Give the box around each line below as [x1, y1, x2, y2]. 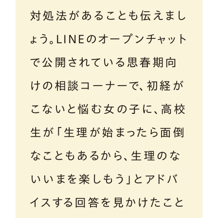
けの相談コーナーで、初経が [29, 80, 185, 92]
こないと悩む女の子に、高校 [29, 103, 186, 115]
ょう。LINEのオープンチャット [29, 33, 188, 45]
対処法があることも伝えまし [29, 10, 187, 22]
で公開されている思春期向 [29, 56, 178, 69]
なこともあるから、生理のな [29, 150, 181, 162]
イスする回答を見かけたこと [29, 197, 185, 209]
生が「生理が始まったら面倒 [29, 127, 185, 139]
